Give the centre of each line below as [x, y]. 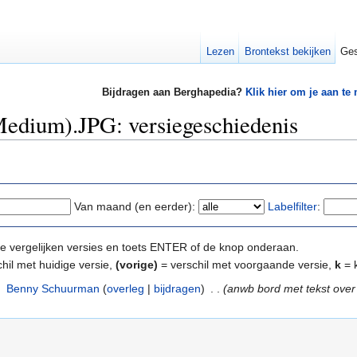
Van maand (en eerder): [135, 206]
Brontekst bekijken [287, 51]
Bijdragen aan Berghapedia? [173, 92]
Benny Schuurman [53, 288]
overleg [125, 288]
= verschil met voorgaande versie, [246, 264]
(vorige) [137, 264]
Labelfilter [292, 206]
